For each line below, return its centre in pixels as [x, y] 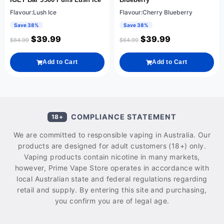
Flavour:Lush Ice [33, 12]
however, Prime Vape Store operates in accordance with [112, 168]
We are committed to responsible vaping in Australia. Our [112, 135]
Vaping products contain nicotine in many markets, [112, 157]
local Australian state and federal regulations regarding [112, 179]
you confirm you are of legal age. [112, 201]
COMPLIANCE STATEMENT [124, 117]
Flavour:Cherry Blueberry [156, 12]
